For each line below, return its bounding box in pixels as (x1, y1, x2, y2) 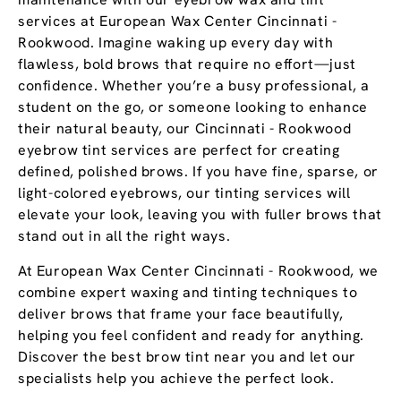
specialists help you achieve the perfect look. (18, 369, 335, 388)
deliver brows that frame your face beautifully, (18, 304, 344, 324)
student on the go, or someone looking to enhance (18, 98, 368, 117)
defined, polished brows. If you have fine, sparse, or (18, 162, 379, 182)
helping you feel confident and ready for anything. (18, 326, 365, 346)
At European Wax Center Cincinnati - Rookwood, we (18, 261, 379, 281)
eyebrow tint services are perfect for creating (18, 141, 340, 160)
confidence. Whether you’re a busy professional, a (18, 76, 370, 96)
